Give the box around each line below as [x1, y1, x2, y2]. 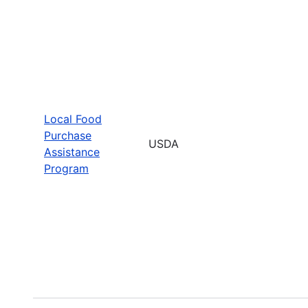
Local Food [44, 111, 102, 126]
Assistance [44, 144, 100, 159]
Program [44, 161, 89, 175]
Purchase [44, 128, 91, 142]
